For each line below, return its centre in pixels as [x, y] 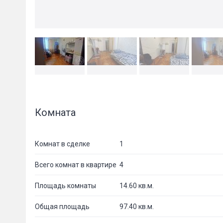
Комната [55, 112]
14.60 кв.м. [137, 185]
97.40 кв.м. [137, 206]
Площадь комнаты [65, 185]
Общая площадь [62, 206]
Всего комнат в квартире [76, 165]
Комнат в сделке [62, 144]
